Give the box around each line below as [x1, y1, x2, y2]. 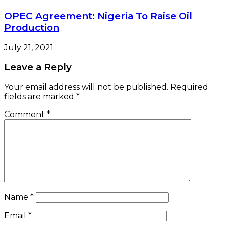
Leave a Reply [4, 61, 72, 73]
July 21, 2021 [4, 42, 53, 52]
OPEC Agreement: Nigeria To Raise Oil [4, 10, 192, 22]
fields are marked [4, 92, 76, 102]
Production [4, 21, 59, 33]
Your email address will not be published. [4, 82, 168, 92]
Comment [4, 109, 47, 120]
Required [170, 82, 208, 92]
